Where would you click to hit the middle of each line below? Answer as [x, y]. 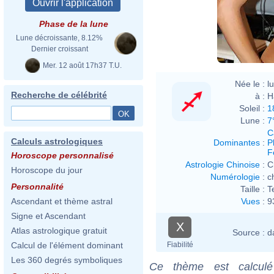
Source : [249, 232]
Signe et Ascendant [48, 216]
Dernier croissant [59, 49]
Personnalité [37, 187]
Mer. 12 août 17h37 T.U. [81, 65]
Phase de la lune [73, 24]
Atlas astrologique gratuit [59, 231]
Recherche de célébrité [59, 95]
